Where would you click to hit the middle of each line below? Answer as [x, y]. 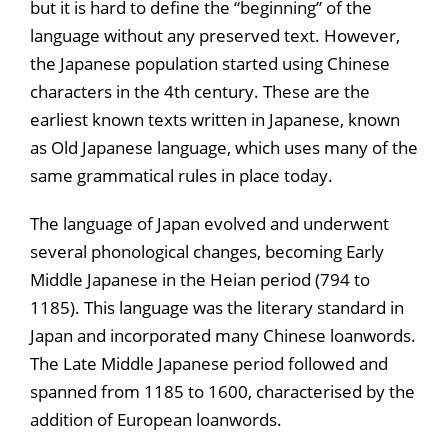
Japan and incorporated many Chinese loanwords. [223, 335]
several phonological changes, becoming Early [207, 251]
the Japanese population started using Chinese [210, 63]
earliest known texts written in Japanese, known [215, 119]
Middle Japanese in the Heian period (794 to [200, 279]
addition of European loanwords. [156, 419]
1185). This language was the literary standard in [217, 307]
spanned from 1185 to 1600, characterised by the [222, 391]
